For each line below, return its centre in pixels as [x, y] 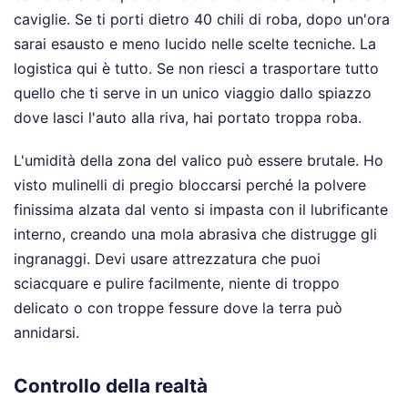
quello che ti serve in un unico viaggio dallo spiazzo [193, 92]
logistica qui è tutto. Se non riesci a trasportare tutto [196, 68]
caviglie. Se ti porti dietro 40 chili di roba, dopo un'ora [202, 19]
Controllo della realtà [111, 385]
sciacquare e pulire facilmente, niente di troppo [177, 283]
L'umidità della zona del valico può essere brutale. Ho [199, 160]
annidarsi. [46, 332]
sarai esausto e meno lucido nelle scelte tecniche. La [195, 43]
